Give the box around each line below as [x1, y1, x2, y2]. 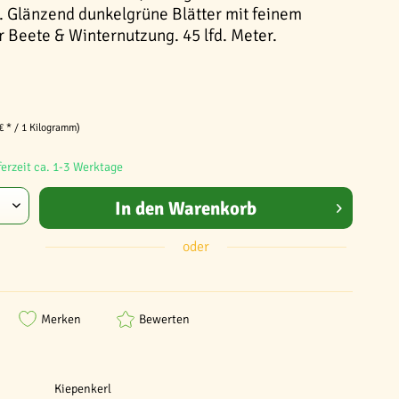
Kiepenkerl [54, 381, 112, 396]
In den [114, 196, 164, 220]
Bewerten [139, 311, 190, 327]
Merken [41, 311, 81, 327]
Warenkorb [167, 196, 256, 220]
